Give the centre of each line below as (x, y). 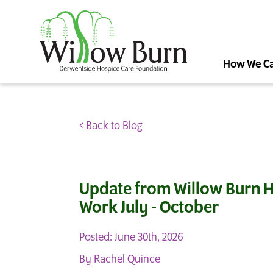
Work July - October (149, 208)
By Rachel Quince (120, 260)
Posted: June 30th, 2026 (131, 238)
